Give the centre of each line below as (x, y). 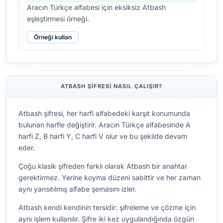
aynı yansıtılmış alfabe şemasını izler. (77, 189)
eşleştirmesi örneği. (58, 19)
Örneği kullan (53, 37)
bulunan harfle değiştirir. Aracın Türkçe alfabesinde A (105, 125)
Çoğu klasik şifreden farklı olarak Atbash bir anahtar (103, 166)
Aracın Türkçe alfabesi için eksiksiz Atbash (96, 7)
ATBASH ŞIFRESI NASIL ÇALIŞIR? (111, 86)
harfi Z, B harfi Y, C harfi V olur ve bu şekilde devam (103, 136)
